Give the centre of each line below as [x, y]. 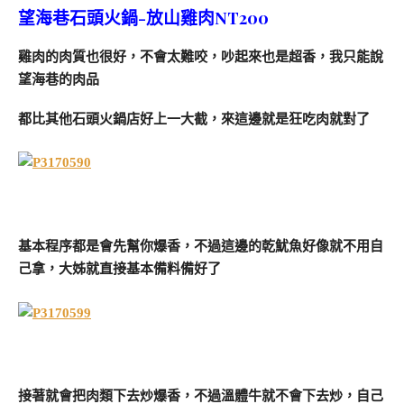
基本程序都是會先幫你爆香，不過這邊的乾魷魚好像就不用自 [201, 246]
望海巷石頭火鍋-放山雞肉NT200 [143, 17]
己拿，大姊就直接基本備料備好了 [119, 268]
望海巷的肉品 [59, 79]
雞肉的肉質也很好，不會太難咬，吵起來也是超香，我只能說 [201, 56]
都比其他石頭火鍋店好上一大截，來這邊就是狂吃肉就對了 [194, 119]
